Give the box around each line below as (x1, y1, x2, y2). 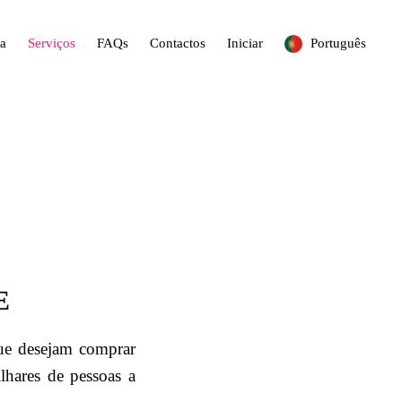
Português (307, 35, 366, 50)
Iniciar (227, 35, 263, 50)
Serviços (28, 35, 75, 50)
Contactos (150, 35, 205, 50)
